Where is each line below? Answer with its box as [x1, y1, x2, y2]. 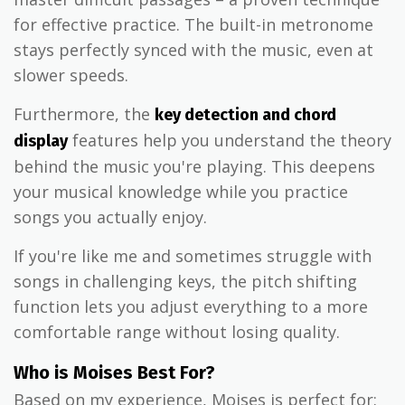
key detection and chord [155, 105, 336, 126]
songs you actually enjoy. [14, 206, 207, 229]
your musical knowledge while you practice [14, 181, 348, 203]
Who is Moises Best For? [14, 362, 215, 384]
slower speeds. [14, 64, 128, 87]
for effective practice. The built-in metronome [14, 14, 373, 36]
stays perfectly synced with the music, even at [14, 39, 373, 61]
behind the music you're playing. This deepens [14, 155, 375, 178]
